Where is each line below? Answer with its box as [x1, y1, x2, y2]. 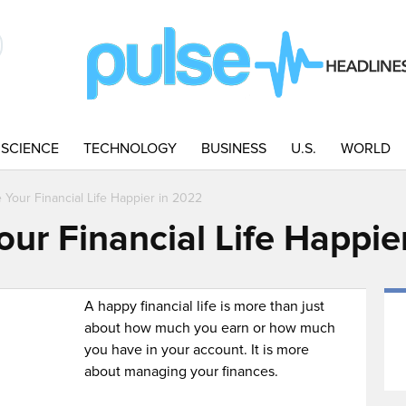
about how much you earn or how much [84, 319, 336, 337]
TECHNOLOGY [83, 140, 177, 158]
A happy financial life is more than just [84, 297, 325, 315]
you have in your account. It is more [84, 341, 310, 359]
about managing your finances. [84, 362, 279, 381]
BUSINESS [201, 140, 266, 158]
